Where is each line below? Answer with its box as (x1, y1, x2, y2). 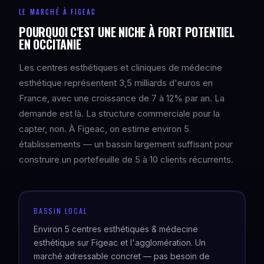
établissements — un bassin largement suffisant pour (19, 138, 233, 150)
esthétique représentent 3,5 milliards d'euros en (19, 77, 213, 88)
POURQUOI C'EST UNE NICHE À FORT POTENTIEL (19, 23, 235, 41)
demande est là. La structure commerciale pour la (19, 108, 220, 119)
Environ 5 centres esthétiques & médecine (34, 224, 198, 234)
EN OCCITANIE (19, 35, 81, 53)
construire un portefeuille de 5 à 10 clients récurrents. (19, 154, 233, 165)
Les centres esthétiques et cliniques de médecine (19, 62, 222, 73)
